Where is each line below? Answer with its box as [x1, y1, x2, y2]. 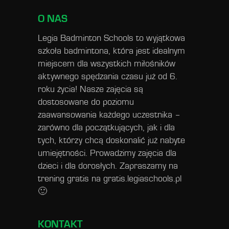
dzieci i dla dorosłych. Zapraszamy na [38, 161, 178, 171]
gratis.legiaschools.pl [103, 174, 181, 184]
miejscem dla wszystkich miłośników [38, 59, 175, 68]
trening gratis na [38, 174, 103, 184]
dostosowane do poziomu [38, 97, 134, 107]
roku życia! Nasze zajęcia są [38, 84, 143, 94]
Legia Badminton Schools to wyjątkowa [38, 33, 185, 43]
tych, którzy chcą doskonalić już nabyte [38, 135, 185, 145]
